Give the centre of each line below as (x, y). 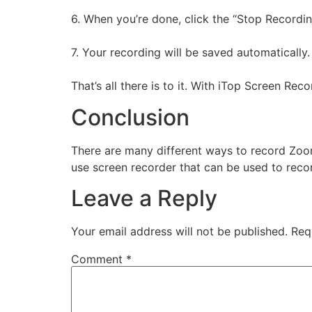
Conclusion (130, 117)
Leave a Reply (144, 198)
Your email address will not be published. (179, 231)
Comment (99, 259)
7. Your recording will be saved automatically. (190, 53)
